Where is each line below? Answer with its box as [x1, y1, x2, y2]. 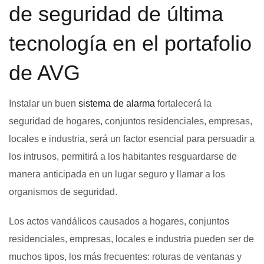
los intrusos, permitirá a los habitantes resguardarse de [9, 151, 237, 161]
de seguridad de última [9, 1, 223, 26]
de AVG [9, 60, 80, 85]
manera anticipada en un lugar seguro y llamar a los [9, 169, 225, 179]
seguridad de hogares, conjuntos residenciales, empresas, [9, 115, 252, 126]
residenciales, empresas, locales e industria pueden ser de [9, 233, 254, 244]
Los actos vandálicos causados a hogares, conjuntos [9, 216, 229, 226]
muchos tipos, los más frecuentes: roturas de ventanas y [9, 251, 242, 262]
